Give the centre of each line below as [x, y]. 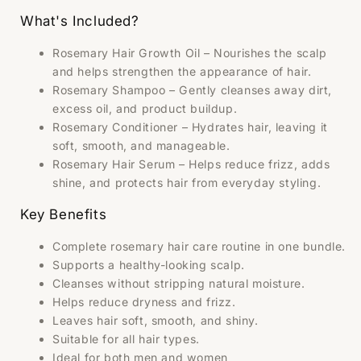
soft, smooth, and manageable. [141, 146]
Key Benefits [64, 215]
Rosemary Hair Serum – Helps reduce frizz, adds [191, 164]
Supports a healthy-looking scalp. [149, 265]
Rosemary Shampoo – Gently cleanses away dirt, [193, 90]
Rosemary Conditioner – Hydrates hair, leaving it [190, 127]
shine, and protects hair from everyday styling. [187, 183]
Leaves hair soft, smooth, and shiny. [156, 321]
